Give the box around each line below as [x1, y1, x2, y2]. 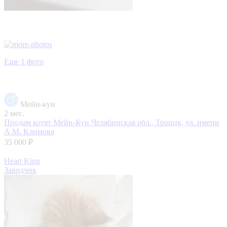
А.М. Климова [4, 127, 54, 136]
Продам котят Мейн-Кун [4, 118, 91, 127]
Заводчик [4, 165, 36, 174]
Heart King [4, 156, 40, 165]
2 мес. [4, 108, 24, 118]
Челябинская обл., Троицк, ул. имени [91, 118, 219, 127]
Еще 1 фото [4, 57, 44, 66]
